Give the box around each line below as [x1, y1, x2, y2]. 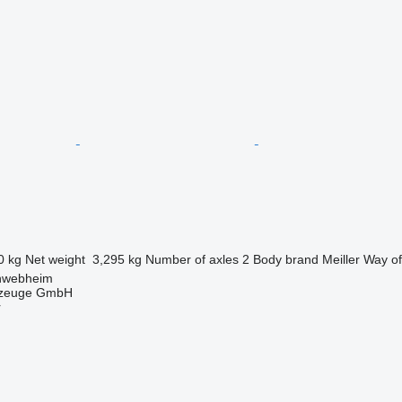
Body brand [252, 251, 319, 267]
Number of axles [144, 251, 239, 267]
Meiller [321, 251, 360, 267]
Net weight [24, 251, 85, 267]
